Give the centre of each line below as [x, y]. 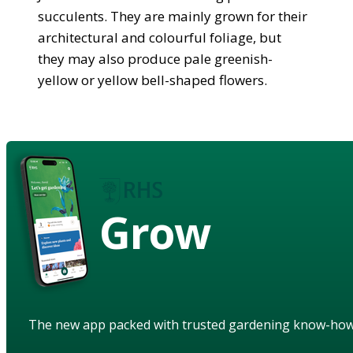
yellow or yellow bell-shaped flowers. [152, 80]
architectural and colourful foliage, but [160, 37]
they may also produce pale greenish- [155, 58]
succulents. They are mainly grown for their [173, 16]
